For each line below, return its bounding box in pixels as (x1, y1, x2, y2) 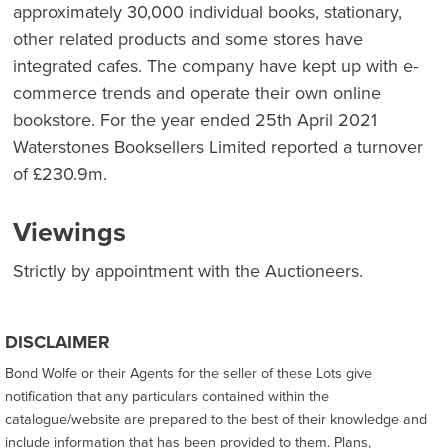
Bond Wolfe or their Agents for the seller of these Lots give (5, 362, 372, 384)
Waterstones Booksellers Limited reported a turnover (13, 134, 423, 160)
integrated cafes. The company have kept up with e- (13, 53, 418, 79)
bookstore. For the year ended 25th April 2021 (13, 107, 377, 133)
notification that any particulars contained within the (5, 385, 329, 407)
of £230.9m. (13, 161, 107, 187)
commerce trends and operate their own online (13, 80, 381, 106)
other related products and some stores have (13, 26, 363, 52)
